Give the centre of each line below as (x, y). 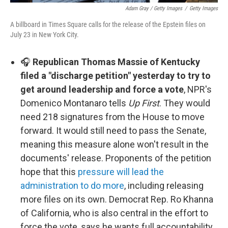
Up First (144, 103)
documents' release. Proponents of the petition (116, 158)
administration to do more (72, 186)
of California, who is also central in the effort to (114, 213)
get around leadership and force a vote (102, 89)
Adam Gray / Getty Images (154, 8)
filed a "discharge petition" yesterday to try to (116, 76)
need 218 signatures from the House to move (112, 117)
